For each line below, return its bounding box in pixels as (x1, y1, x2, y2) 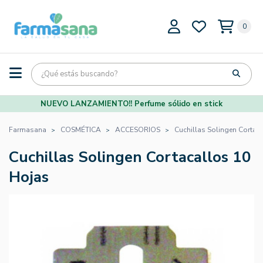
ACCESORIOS (115, 124, 160, 134)
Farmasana (9, 124, 46, 134)
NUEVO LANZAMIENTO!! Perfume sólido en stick (41, 98, 222, 109)
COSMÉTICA (60, 124, 101, 134)
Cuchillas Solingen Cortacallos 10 (9, 146, 251, 167)
